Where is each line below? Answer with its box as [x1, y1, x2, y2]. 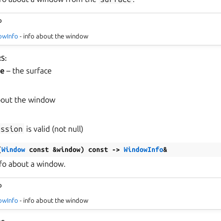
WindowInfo [124, 145, 163, 153]
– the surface [4, 66, 52, 75]
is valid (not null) [24, 124, 84, 133]
